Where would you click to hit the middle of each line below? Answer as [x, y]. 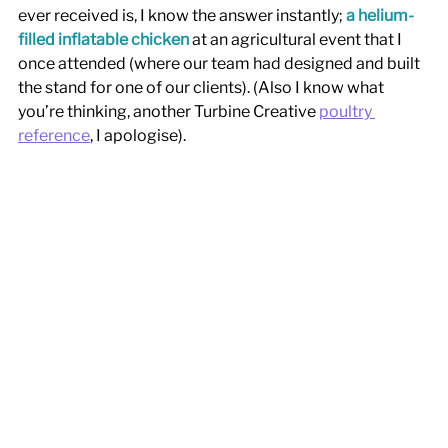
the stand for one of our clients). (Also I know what [202, 87]
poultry [347, 111]
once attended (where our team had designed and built [220, 63]
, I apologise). [139, 135]
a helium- [380, 15]
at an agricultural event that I [297, 39]
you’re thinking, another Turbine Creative [168, 111]
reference [54, 135]
